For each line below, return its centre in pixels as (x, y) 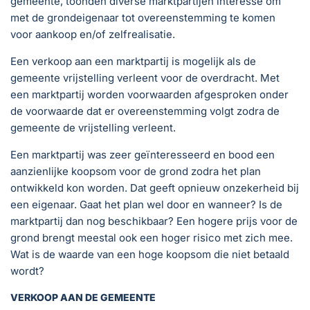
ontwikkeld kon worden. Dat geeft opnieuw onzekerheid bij (155, 188)
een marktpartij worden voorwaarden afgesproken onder (149, 94)
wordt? (27, 271)
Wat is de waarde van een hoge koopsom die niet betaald (150, 254)
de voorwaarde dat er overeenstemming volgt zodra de (145, 111)
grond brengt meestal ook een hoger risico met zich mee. (152, 238)
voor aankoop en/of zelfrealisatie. (93, 34)
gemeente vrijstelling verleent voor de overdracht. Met (145, 78)
